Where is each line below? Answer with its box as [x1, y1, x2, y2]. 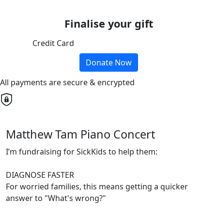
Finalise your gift [64, 16, 153, 31]
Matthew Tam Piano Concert [6, 126, 155, 142]
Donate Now [85, 57, 132, 68]
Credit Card [32, 38, 74, 49]
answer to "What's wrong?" [6, 193, 106, 204]
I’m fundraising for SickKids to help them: [6, 146, 157, 157]
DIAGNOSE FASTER [6, 170, 74, 181]
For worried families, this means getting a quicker [6, 181, 188, 192]
